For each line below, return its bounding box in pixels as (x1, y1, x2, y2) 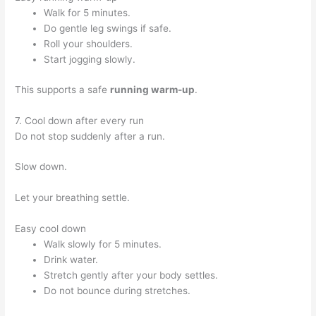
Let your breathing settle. (15, 192, 130, 204)
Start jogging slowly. (44, 54, 136, 66)
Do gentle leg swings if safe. (44, 23, 172, 35)
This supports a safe (15, 83, 111, 95)
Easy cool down (15, 223, 87, 235)
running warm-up (110, 83, 195, 95)
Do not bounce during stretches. (44, 285, 191, 297)
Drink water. (44, 254, 99, 266)
